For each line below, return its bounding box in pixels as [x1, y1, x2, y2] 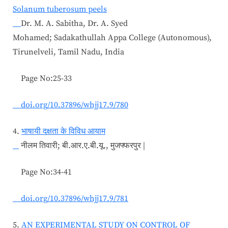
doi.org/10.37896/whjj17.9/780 [13, 99, 128, 110]
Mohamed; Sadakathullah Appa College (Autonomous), [13, 32, 212, 43]
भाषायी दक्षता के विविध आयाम [21, 126, 105, 136]
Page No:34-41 [13, 166, 72, 177]
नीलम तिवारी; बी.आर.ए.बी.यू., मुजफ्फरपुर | [19, 140, 145, 151]
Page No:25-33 [13, 73, 72, 83]
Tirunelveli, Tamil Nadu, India [13, 46, 124, 57]
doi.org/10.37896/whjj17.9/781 [13, 193, 128, 204]
